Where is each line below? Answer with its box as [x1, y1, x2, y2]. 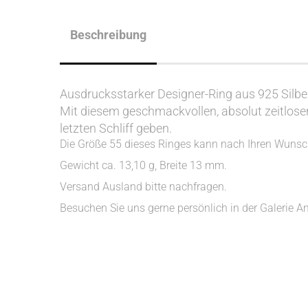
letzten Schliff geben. [60, 121, 172, 135]
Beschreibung [70, 27, 146, 42]
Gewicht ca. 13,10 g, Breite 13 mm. [60, 159, 227, 172]
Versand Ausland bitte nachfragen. [60, 180, 227, 193]
